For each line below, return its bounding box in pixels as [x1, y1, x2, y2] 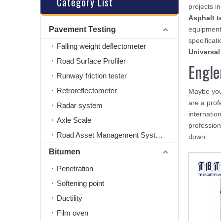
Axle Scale [57, 116, 91, 124]
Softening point [57, 179, 104, 187]
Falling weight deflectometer [57, 42, 146, 50]
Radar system [57, 101, 103, 110]
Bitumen [49, 147, 80, 156]
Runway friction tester [57, 72, 127, 80]
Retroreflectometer [57, 86, 117, 95]
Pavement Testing [49, 25, 116, 34]
